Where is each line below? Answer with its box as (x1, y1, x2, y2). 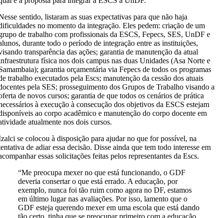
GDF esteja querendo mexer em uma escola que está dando (18, 203, 200, 212)
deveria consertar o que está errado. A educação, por (18, 177, 178, 185)
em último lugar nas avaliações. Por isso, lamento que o (18, 195, 188, 203)
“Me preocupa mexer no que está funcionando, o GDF (18, 168, 186, 177)
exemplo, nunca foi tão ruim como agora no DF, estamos (18, 186, 192, 194)
